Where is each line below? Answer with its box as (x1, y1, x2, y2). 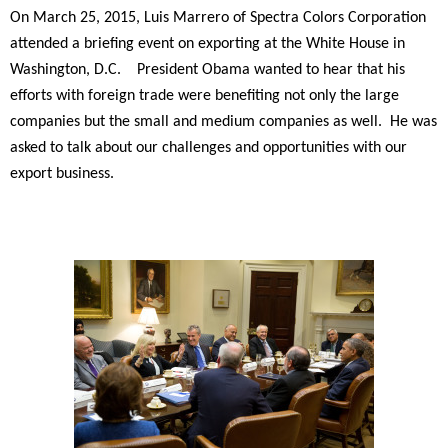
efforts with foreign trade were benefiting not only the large (10, 88, 399, 104)
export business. (10, 166, 118, 182)
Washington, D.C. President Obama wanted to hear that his (10, 62, 405, 78)
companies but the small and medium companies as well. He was (10, 114, 437, 130)
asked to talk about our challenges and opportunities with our (10, 140, 407, 156)
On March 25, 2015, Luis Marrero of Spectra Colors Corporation (10, 10, 426, 26)
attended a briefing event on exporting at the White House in (10, 36, 405, 52)
